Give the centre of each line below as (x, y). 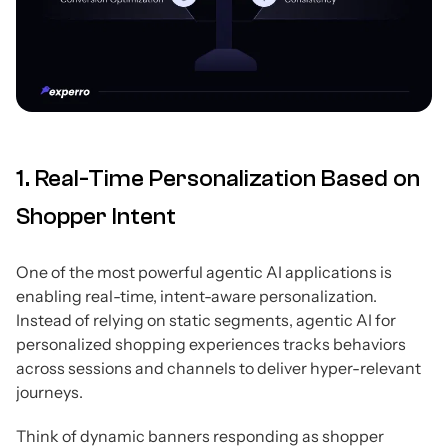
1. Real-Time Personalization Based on (218, 179)
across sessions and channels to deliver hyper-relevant (218, 368)
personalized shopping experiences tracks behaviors (211, 344)
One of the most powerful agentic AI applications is (204, 272)
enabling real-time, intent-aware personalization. (196, 296)
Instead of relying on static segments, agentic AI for (206, 320)
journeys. (49, 392)
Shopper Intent (96, 217)
